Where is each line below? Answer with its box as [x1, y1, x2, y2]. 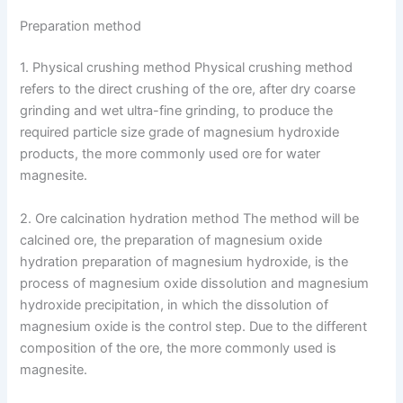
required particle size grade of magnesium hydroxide [20, 124, 340, 141]
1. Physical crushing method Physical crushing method [20, 59, 354, 76]
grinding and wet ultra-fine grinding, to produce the [20, 103, 334, 120]
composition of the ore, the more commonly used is [20, 339, 337, 356]
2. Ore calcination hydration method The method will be [20, 210, 360, 227]
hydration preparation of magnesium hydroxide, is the [20, 253, 349, 270]
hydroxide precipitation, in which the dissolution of [20, 296, 329, 313]
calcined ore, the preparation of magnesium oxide [20, 231, 323, 248]
